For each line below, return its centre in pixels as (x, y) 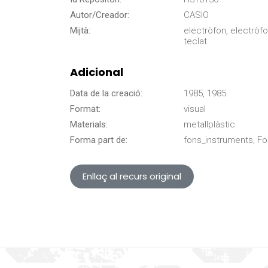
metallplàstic (209, 125)
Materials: (89, 125)
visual (195, 109)
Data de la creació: (106, 94)
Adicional (97, 72)
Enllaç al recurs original (132, 176)
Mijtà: (80, 31)
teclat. (197, 42)
